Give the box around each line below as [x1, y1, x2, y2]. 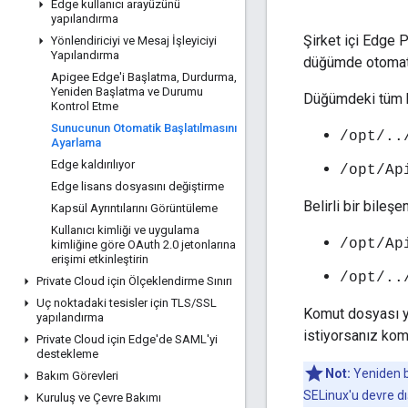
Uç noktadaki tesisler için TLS [36, 296, 191, 310]
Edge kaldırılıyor [51, 158, 135, 171]
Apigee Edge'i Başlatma [51, 70, 177, 84]
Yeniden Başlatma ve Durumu [51, 85, 203, 98]
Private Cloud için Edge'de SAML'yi [36, 332, 218, 346]
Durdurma [179, 70, 234, 84]
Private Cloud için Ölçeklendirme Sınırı [36, 274, 232, 288]
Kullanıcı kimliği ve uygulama [51, 223, 199, 237]
